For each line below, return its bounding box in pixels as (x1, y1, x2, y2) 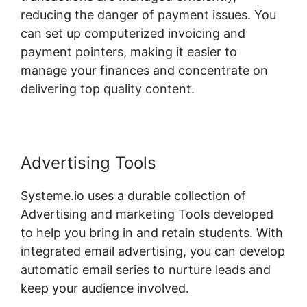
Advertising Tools (21, 152, 156, 173)
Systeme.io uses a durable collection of (21, 188, 246, 203)
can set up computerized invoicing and (21, 25, 245, 40)
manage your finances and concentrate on (21, 62, 268, 77)
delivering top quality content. (21, 81, 195, 96)
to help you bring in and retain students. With (21, 225, 283, 240)
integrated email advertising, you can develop (21, 243, 285, 258)
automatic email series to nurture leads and (21, 262, 271, 277)
